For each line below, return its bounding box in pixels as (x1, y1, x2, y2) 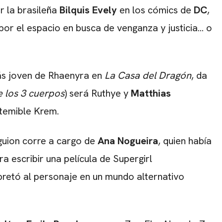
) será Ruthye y (64, 87, 131, 100)
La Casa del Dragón (105, 69, 191, 82)
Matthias (131, 87, 171, 100)
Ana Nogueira (98, 134, 158, 148)
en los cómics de (117, 3, 194, 17)
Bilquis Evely (57, 3, 117, 17)
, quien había (158, 134, 212, 148)
